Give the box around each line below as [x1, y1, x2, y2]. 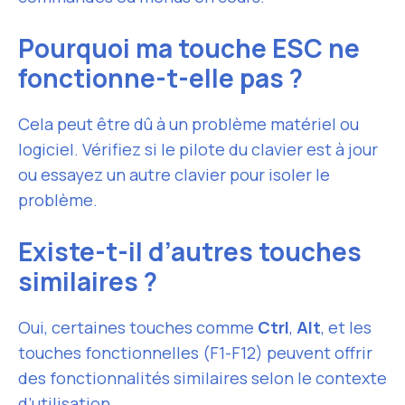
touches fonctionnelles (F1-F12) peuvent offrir [18, 342, 372, 363]
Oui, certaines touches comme [18, 316, 258, 338]
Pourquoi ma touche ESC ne [18, 31, 360, 65]
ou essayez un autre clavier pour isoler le [18, 164, 330, 185]
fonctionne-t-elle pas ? [18, 61, 303, 95]
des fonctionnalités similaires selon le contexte [18, 367, 387, 389]
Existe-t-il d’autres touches [18, 234, 362, 268]
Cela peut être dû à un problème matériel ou [18, 113, 359, 135]
